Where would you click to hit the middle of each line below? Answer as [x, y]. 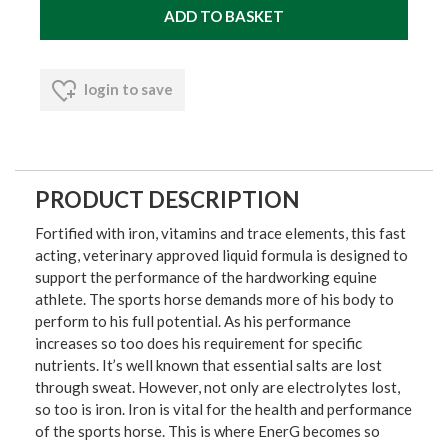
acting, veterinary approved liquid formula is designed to [221, 255]
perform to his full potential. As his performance [193, 321]
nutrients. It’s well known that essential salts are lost [208, 365]
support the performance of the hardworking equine [206, 277]
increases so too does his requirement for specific [198, 343]
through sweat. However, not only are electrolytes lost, [217, 387]
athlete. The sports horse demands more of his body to [214, 299]
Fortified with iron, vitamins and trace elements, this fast [220, 233]
